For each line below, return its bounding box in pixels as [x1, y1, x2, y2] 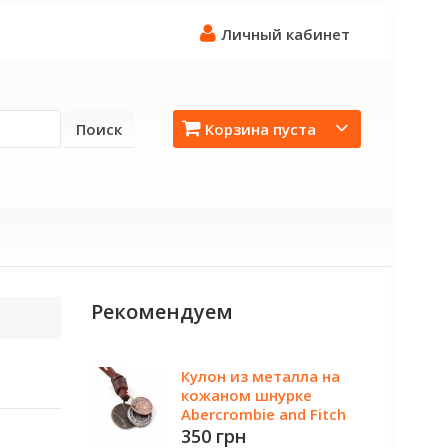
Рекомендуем [91, 298, 233, 325]
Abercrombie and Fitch [181, 404, 346, 424]
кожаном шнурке [181, 385, 312, 405]
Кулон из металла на [181, 366, 340, 386]
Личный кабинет [221, 24, 350, 44]
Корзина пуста [205, 119, 316, 139]
